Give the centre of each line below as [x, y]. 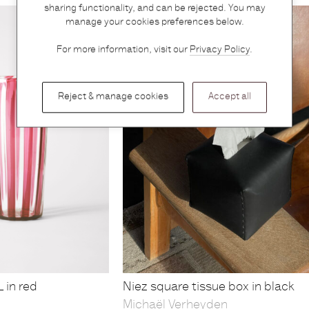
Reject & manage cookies [113, 97]
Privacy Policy [220, 50]
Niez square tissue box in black [208, 287]
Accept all [230, 97]
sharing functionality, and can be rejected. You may [154, 9]
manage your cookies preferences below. [154, 22]
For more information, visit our [123, 50]
